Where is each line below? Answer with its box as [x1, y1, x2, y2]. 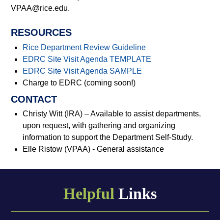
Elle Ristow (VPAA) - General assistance [23, 145, 165, 154]
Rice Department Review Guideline [23, 43, 146, 52]
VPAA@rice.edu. [11, 4, 70, 13]
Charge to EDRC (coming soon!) [23, 78, 136, 87]
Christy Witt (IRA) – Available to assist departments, [23, 110, 201, 118]
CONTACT [11, 93, 57, 105]
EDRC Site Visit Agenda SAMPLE [23, 66, 142, 75]
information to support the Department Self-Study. [23, 133, 193, 142]
